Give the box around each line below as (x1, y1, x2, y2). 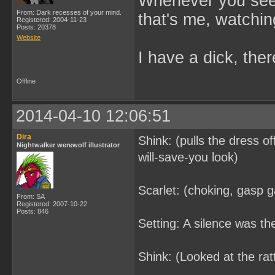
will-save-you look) (138, 150, 238, 164)
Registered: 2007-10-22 (17, 200, 87, 207)
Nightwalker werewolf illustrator (17, 141, 120, 149)
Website (17, 34, 41, 41)
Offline (17, 77, 36, 85)
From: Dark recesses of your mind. (17, 9, 122, 16)
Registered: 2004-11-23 (17, 16, 87, 23)
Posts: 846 (17, 207, 48, 215)
